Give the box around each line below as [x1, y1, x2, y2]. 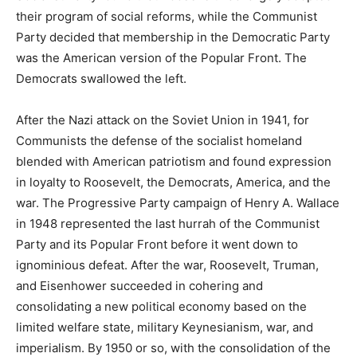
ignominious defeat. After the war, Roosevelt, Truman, [16, 257, 319, 273]
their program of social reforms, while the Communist [16, 9, 317, 25]
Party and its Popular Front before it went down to [16, 237, 298, 253]
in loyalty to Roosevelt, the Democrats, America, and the [16, 175, 331, 190]
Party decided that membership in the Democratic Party [16, 29, 330, 45]
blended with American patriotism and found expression [16, 154, 331, 170]
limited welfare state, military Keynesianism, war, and [16, 320, 313, 335]
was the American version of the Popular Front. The [16, 50, 307, 66]
